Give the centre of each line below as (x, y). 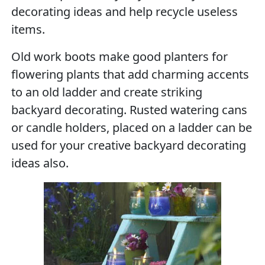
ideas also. (40, 163)
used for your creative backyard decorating (129, 145)
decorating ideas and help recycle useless (125, 12)
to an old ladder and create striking (107, 92)
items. (28, 29)
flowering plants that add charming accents (130, 74)
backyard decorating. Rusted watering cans (130, 110)
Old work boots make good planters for (120, 56)
